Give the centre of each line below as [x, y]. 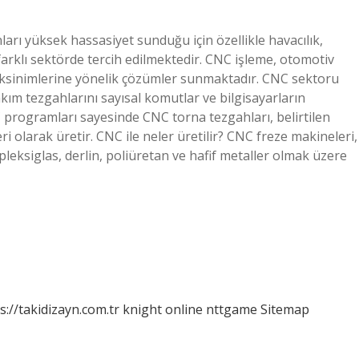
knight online [163, 309]
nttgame [232, 309]
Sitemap [285, 309]
